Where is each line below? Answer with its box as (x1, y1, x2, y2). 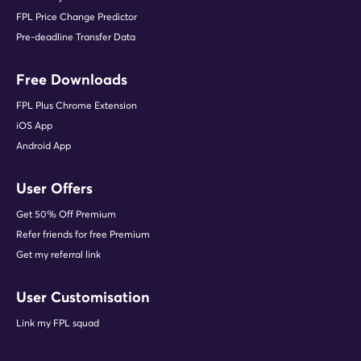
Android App (16, 139, 71, 152)
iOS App (16, 119, 52, 132)
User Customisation (16, 288, 150, 307)
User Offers (16, 179, 93, 198)
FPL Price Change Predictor (16, 10, 137, 23)
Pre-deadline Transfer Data (16, 31, 135, 44)
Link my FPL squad (16, 317, 99, 330)
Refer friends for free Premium (16, 228, 150, 241)
